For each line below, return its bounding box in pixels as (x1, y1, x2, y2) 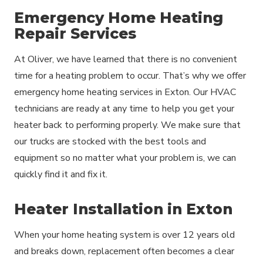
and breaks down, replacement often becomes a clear (14, 244, 234, 258)
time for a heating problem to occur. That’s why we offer (14, 69, 246, 82)
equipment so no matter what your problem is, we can (14, 151, 236, 164)
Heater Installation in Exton (14, 200, 232, 218)
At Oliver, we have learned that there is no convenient (14, 52, 237, 66)
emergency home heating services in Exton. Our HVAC (14, 85, 236, 99)
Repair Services (14, 24, 136, 42)
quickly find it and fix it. (14, 167, 107, 181)
